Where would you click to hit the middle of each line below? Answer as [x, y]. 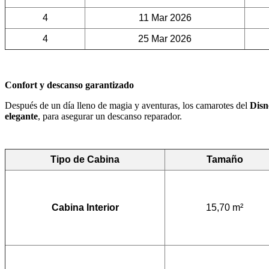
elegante [21, 116]
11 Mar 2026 [165, 18]
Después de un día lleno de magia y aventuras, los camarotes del [127, 106]
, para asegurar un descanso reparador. [110, 116]
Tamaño [225, 160]
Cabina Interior [85, 208]
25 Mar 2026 [165, 39]
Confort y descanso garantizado [69, 85]
